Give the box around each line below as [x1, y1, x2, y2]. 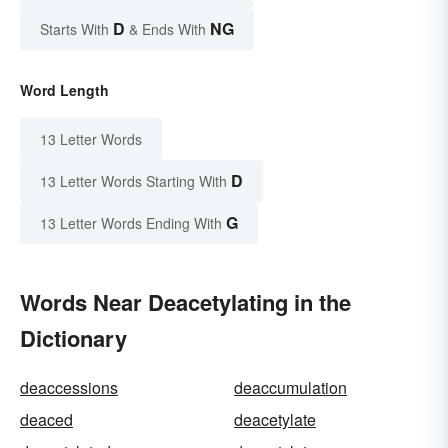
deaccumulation [234, 376, 347, 400]
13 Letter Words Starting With [40, 171, 227, 192]
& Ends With [125, 19, 210, 40]
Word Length [20, 80, 109, 101]
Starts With [40, 19, 113, 40]
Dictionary [20, 322, 127, 355]
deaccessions [20, 376, 118, 400]
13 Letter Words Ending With [40, 213, 222, 234]
